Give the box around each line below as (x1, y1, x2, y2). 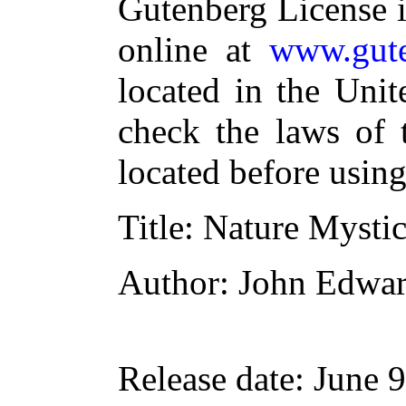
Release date (118, 359, 295, 398)
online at (118, 30, 270, 69)
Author (118, 263, 219, 302)
